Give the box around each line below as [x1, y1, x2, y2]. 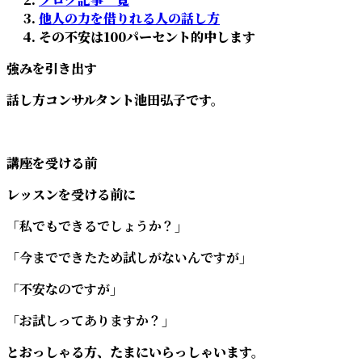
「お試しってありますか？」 [6, 311, 175, 330]
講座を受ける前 [6, 154, 97, 173]
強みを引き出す [6, 59, 97, 78]
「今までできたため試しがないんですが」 [6, 248, 252, 267]
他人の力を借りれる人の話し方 [39, 9, 220, 28]
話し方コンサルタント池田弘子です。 [6, 90, 224, 110]
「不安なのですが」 [6, 280, 123, 299]
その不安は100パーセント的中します [39, 27, 255, 47]
